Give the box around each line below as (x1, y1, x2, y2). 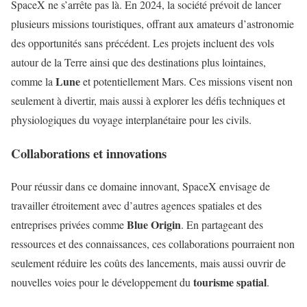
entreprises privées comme (11, 217, 127, 232)
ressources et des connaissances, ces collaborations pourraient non (11, 236, 295, 251)
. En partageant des (181, 217, 263, 232)
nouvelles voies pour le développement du (11, 275, 193, 290)
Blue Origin (127, 217, 181, 233)
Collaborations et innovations (11, 143, 167, 162)
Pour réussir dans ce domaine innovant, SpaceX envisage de (11, 179, 270, 194)
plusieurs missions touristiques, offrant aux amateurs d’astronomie (11, 16, 294, 31)
